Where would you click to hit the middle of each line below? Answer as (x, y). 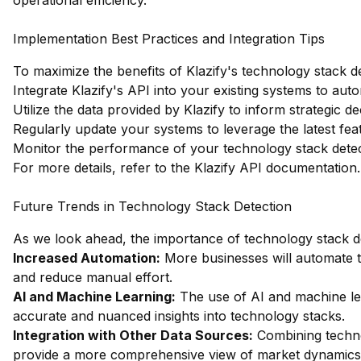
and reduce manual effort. (93, 277)
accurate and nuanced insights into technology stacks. (179, 316)
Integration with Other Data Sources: (133, 335)
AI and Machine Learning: (94, 297)
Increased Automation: (87, 258)
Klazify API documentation (276, 168)
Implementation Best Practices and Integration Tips (169, 39)
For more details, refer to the (104, 168)
